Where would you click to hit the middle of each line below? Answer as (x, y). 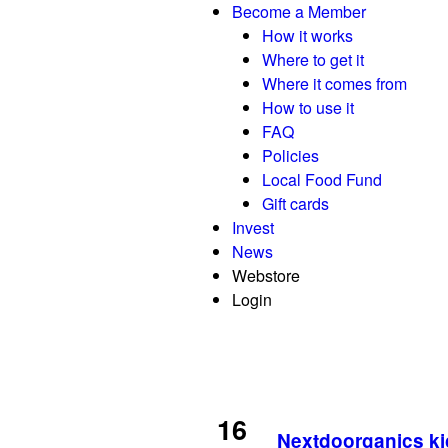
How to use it (308, 107)
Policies (290, 155)
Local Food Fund (322, 179)
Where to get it (313, 59)
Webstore (266, 275)
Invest (253, 227)
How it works (307, 35)
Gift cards (295, 203)
